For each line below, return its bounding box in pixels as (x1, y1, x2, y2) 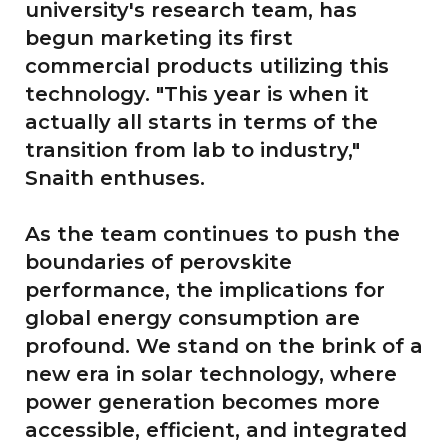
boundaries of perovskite (25, 249, 292, 274)
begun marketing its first (25, 25, 293, 50)
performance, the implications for (25, 277, 385, 302)
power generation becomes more (25, 389, 380, 414)
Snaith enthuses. (25, 165, 205, 190)
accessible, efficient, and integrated (25, 417, 407, 442)
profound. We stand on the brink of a (25, 333, 423, 358)
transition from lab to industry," (25, 137, 360, 162)
